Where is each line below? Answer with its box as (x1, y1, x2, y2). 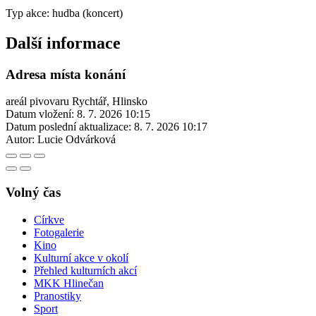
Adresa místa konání (6, 66, 126, 82)
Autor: (6, 133, 35, 146)
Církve (34, 213, 64, 226)
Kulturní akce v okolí (34, 251, 128, 264)
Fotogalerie (34, 226, 84, 238)
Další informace (6, 33, 121, 52)
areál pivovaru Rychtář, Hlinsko (6, 95, 147, 108)
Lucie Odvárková (37, 133, 116, 146)
